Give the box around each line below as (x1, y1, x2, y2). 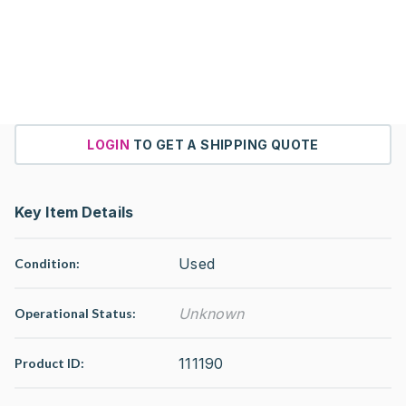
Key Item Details (14, 203, 133, 221)
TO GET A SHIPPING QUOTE (132, 137, 319, 152)
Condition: (14, 256, 80, 271)
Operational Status (14, 305, 132, 321)
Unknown (179, 304, 245, 323)
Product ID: (14, 355, 84, 371)
